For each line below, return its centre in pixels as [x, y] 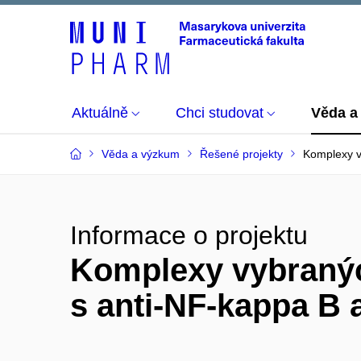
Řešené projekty [241, 154]
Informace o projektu [189, 235]
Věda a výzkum [141, 154]
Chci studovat [220, 113]
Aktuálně [100, 113]
